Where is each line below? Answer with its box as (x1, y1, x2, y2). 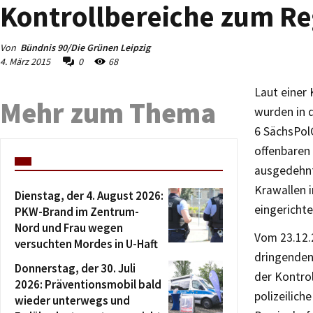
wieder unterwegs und (15, 293, 130, 308)
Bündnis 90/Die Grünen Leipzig (20, 41, 150, 54)
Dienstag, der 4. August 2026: (15, 188, 163, 203)
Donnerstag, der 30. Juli (15, 261, 136, 276)
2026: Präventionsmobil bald (15, 277, 161, 292)
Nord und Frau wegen (15, 220, 123, 235)
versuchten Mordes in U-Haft (15, 236, 158, 252)
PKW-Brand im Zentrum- (15, 204, 139, 219)
